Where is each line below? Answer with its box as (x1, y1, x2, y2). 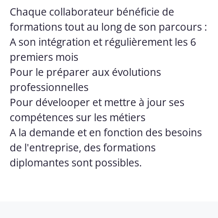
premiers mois (10, 50, 78, 64)
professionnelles (10, 80, 89, 94)
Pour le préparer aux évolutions (10, 65, 161, 79)
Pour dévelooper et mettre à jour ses (10, 95, 184, 109)
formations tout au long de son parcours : (10, 19, 207, 34)
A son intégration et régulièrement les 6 (10, 35, 196, 49)
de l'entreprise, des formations (10, 140, 156, 154)
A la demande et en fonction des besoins (10, 125, 202, 139)
